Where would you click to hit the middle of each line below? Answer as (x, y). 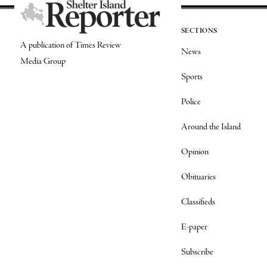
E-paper (194, 227)
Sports (192, 77)
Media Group (43, 62)
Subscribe (197, 252)
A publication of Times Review (70, 46)
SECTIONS (199, 31)
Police (191, 102)
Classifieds (198, 202)
